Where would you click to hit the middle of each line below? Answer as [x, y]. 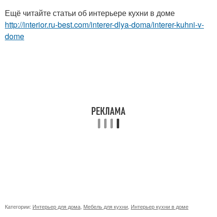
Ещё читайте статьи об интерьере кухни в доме [90, 13]
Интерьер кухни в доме [160, 207]
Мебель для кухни [106, 207]
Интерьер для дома [56, 207]
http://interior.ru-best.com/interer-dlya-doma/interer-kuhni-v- [104, 25]
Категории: [19, 207]
